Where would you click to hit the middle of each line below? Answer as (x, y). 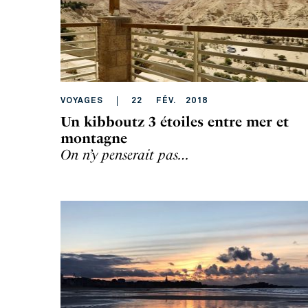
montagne (94, 138)
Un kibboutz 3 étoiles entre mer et (175, 122)
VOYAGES (82, 101)
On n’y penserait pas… (125, 155)
